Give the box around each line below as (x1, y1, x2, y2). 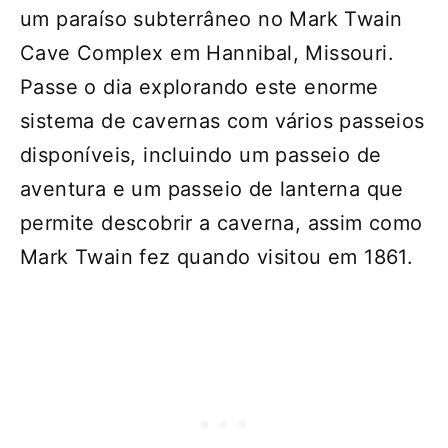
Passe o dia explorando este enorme (20, 75, 379, 100)
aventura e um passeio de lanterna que (20, 177, 404, 202)
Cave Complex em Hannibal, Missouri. (20, 41, 394, 66)
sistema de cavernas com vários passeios (20, 109, 425, 134)
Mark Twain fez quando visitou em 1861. (20, 245, 414, 270)
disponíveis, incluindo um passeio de (20, 143, 382, 168)
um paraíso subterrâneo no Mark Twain (20, 7, 403, 32)
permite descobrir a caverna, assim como (20, 211, 423, 236)
